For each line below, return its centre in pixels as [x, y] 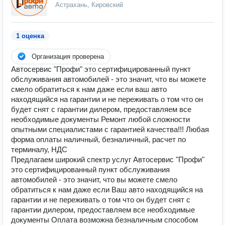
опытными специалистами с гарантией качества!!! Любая [110, 129]
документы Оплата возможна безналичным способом [104, 220]
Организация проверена [68, 57]
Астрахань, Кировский [89, 5]
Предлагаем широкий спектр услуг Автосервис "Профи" [108, 159]
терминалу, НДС [39, 149]
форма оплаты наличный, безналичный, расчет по [98, 139]
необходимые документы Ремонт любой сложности [100, 119]
